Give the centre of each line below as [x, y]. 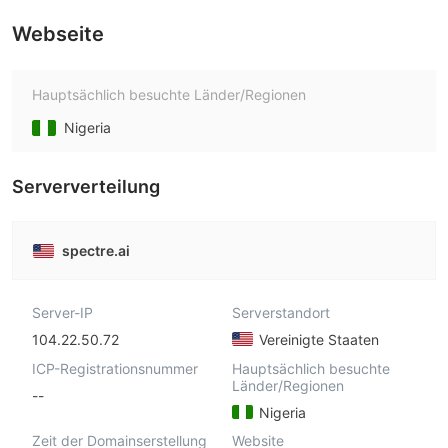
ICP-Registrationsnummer [115, 368]
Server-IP [62, 312]
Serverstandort [280, 312]
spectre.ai [96, 250]
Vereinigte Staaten [316, 339]
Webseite [58, 34]
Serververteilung [86, 186]
